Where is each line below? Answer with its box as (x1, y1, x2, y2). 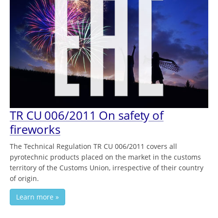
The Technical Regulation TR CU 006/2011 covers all (10, 142, 177, 151)
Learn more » (16, 192, 59, 202)
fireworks (10, 121, 61, 138)
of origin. (10, 174, 39, 183)
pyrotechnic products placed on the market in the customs (10, 152, 201, 162)
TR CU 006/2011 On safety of (10, 107, 164, 124)
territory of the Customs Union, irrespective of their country (10, 163, 203, 173)
